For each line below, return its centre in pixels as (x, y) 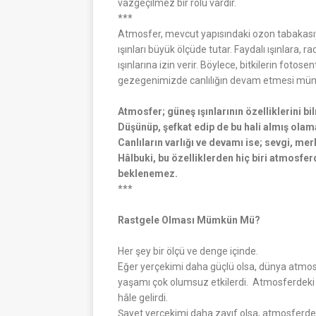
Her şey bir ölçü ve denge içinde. (188, 251)
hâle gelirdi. (143, 297)
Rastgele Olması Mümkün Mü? (189, 220)
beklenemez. (148, 173)
